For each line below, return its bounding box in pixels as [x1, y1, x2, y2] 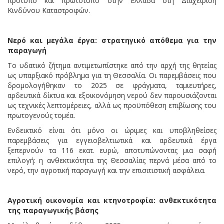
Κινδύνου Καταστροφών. [7, 5, 90, 15]
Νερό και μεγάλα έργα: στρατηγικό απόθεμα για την [7, 35, 216, 45]
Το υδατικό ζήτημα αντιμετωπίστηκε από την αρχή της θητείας [7, 60, 216, 70]
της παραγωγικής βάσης [7, 205, 98, 215]
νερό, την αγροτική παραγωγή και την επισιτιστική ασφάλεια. [7, 165, 205, 175]
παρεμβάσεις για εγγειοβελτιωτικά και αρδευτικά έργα [7, 135, 216, 145]
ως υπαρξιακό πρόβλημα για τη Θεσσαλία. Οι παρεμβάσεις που [7, 70, 216, 80]
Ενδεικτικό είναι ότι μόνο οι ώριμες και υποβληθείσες [7, 125, 216, 135]
